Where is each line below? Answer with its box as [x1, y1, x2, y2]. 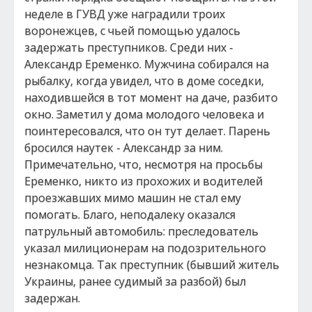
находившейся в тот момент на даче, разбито [24, 90, 278, 105]
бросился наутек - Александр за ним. [24, 140, 223, 155]
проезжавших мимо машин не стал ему [24, 190, 241, 205]
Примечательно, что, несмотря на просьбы [24, 157, 263, 172]
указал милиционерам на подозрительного [24, 240, 266, 256]
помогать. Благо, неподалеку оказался [24, 207, 235, 222]
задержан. [24, 290, 80, 306]
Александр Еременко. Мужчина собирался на [24, 56, 269, 72]
